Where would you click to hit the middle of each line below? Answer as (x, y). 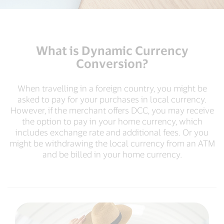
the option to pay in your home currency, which (112, 121)
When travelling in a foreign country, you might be (112, 88)
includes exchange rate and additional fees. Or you (112, 132)
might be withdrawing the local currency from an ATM (112, 143)
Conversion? (112, 63)
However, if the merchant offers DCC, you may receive (112, 110)
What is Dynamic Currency (112, 50)
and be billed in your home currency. (112, 154)
